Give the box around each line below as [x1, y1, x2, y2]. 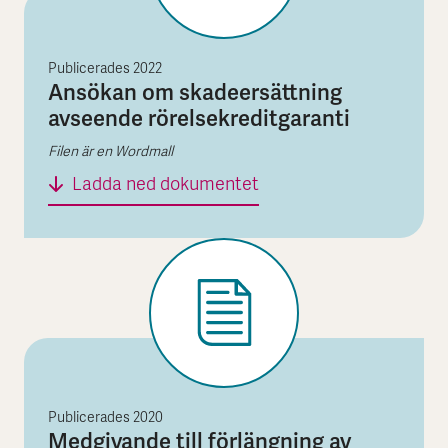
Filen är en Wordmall [48, 143, 173, 161]
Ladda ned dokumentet [72, 173, 259, 197]
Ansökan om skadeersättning [48, 77, 342, 107]
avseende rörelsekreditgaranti [48, 103, 350, 133]
